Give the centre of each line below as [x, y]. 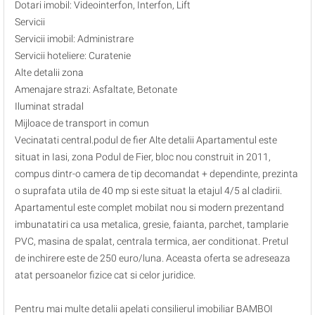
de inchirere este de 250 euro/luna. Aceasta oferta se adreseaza [153, 258]
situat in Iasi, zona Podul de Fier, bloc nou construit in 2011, [143, 157]
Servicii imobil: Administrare [74, 39]
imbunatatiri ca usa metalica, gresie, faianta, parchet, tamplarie [152, 224]
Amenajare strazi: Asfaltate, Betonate [96, 89]
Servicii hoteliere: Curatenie [73, 56]
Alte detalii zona [49, 72]
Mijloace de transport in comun [82, 123]
